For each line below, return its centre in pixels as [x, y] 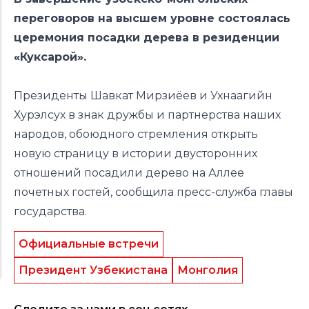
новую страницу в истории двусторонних [136, 153]
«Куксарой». [50, 57]
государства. [52, 211]
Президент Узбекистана [93, 270]
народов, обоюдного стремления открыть [136, 134]
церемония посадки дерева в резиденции [147, 38]
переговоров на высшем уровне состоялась [152, 18]
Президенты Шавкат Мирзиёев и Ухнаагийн [143, 96]
